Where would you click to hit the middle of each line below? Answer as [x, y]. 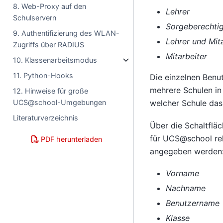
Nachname [185, 188]
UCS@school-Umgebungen [60, 102]
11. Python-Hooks [43, 75]
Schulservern [35, 18]
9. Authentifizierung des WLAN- [66, 33]
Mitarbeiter [186, 56]
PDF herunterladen [70, 139]
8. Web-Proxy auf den [50, 6]
